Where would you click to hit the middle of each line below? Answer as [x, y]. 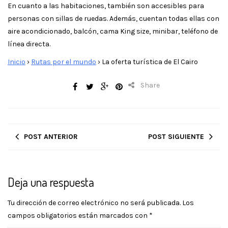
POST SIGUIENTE [176, 136]
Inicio [17, 62]
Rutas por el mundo [64, 62]
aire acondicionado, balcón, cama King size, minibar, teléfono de [113, 31]
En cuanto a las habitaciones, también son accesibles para [106, 6]
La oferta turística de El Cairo [149, 62]
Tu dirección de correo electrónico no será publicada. [94, 203]
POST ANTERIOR [51, 136]
